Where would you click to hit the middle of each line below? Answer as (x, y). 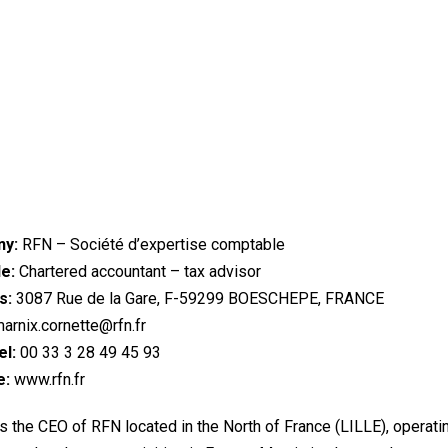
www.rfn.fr (47, 380)
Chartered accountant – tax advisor (138, 272)
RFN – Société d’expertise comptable (151, 245)
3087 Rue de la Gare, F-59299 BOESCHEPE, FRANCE (198, 299)
